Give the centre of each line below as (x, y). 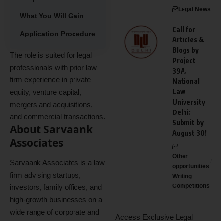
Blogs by (185, 50)
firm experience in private (50, 80)
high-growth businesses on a (56, 199)
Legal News (194, 9)
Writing (182, 176)
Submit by (188, 123)
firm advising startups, (45, 175)
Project (184, 60)
